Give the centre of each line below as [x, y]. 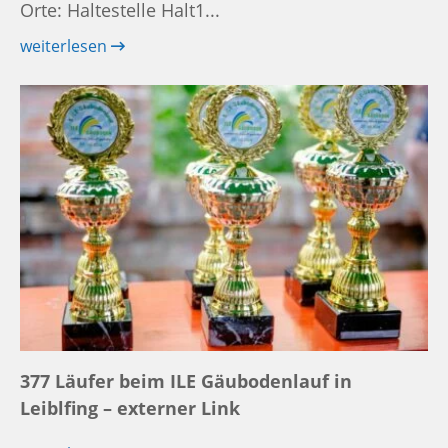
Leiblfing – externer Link [130, 408]
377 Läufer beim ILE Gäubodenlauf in [186, 381]
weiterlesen [65, 46]
